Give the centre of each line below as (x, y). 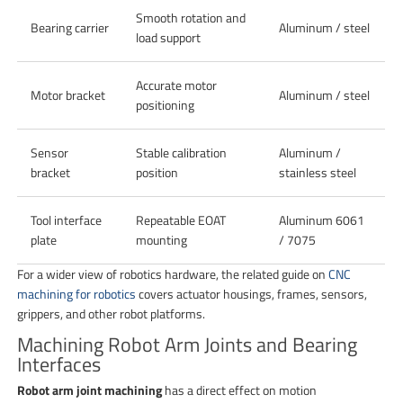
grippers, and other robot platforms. (112, 313)
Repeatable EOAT (181, 219)
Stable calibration (182, 152)
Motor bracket (68, 94)
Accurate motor (177, 85)
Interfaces (59, 364)
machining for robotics (77, 293)
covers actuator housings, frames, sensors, (252, 293)
